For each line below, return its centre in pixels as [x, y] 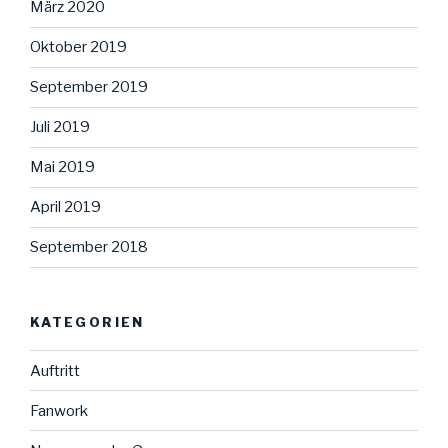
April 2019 [65, 207]
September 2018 [89, 247]
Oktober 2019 [78, 47]
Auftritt [55, 370]
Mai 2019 [62, 167]
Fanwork [59, 410]
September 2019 [89, 87]
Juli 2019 [60, 127]
